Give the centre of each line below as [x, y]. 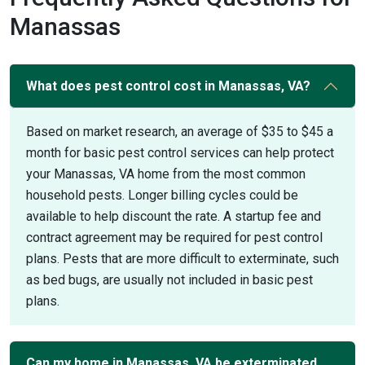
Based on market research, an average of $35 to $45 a [180, 132]
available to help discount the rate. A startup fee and [174, 216]
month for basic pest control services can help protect [180, 153]
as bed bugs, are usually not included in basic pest [169, 280]
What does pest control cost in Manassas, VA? [168, 86]
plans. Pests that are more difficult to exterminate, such [182, 259]
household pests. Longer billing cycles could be [162, 195]
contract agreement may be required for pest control [174, 237]
